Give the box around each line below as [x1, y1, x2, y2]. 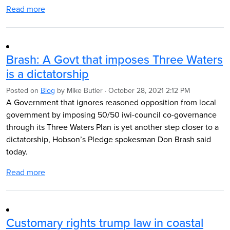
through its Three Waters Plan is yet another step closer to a [6, 121, 219, 132]
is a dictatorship [6, 65, 89, 82]
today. [6, 146, 28, 157]
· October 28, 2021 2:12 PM [103, 85, 190, 95]
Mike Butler [67, 85, 103, 95]
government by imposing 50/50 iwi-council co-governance [6, 109, 217, 120]
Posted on [6, 85, 41, 95]
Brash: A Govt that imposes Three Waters [6, 51, 223, 68]
